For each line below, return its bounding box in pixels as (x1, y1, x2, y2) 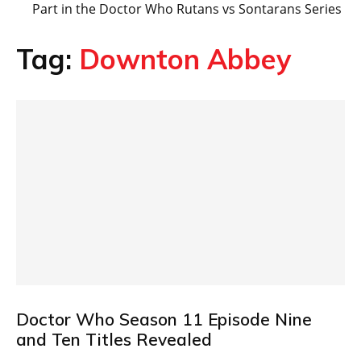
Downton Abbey (79, 42, 291, 77)
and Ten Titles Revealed (16, 328, 212, 350)
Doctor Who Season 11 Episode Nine (16, 308, 312, 330)
